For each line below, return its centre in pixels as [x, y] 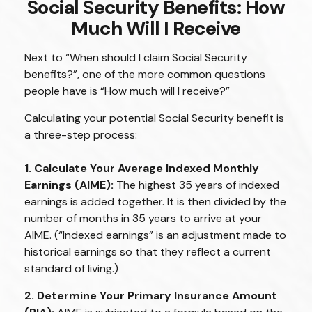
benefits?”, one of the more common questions [145, 74]
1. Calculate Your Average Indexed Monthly [142, 168]
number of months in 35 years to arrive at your [143, 218]
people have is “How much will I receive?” [127, 91]
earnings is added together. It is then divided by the [155, 202]
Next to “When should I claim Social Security [136, 57]
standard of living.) [71, 268]
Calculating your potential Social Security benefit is [154, 118]
